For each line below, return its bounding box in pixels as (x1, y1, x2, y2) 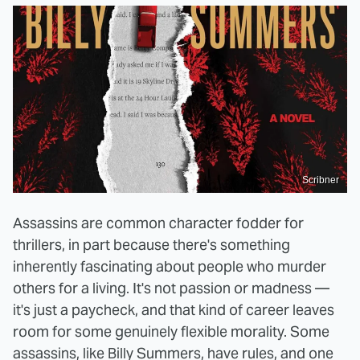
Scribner (302, 174, 339, 186)
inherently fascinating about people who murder (13, 257, 326, 276)
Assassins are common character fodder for (13, 214, 304, 233)
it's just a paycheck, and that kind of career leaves (13, 301, 334, 320)
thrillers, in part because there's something (13, 235, 290, 255)
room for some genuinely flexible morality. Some (13, 322, 329, 342)
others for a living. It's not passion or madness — (13, 279, 329, 298)
